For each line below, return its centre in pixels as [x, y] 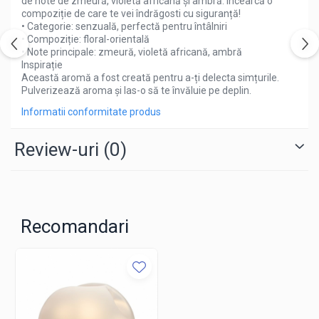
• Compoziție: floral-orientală [85, 39]
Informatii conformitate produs [91, 112]
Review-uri [59, 150]
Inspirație [42, 65]
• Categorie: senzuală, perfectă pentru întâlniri [124, 26]
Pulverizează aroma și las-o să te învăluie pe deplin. [136, 90]
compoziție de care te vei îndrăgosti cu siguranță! [131, 14]
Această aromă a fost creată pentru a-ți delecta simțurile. [150, 78]
